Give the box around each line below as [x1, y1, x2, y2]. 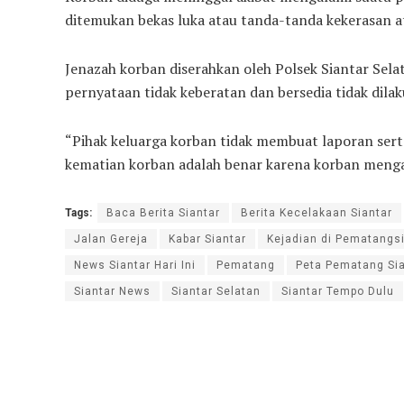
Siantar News [74, 284, 151, 298]
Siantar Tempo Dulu [281, 284, 394, 298]
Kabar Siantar [169, 232, 246, 245]
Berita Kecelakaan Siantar [241, 206, 392, 219]
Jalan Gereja [74, 232, 148, 245]
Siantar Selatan [171, 284, 261, 298]
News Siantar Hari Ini [74, 258, 196, 271]
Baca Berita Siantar [106, 206, 220, 219]
